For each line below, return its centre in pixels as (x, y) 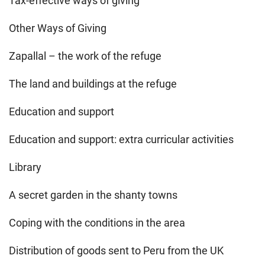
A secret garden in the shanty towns (93, 195)
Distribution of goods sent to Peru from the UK (116, 250)
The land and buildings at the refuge (93, 83)
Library (25, 167)
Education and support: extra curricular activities (121, 139)
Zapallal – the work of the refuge (85, 56)
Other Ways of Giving (58, 28)
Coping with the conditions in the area (97, 222)
